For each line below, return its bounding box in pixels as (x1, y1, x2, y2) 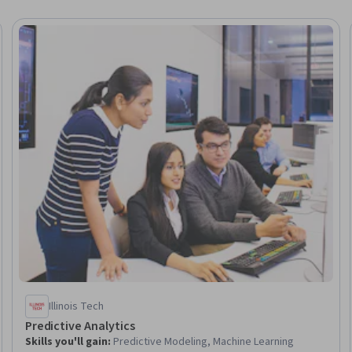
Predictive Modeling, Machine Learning (112, 333, 294, 350)
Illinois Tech (48, 298, 104, 314)
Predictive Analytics (24, 317, 135, 335)
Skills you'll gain (24, 333, 108, 350)
